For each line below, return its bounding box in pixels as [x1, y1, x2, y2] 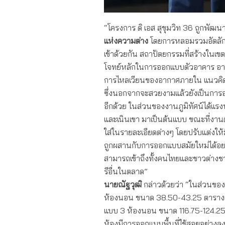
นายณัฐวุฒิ [104, 179, 142, 189]
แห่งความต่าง [104, 35, 148, 46]
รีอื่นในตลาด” [104, 166, 148, 176]
